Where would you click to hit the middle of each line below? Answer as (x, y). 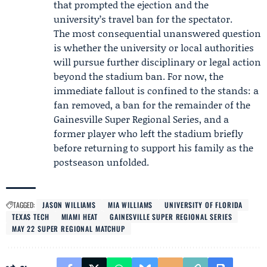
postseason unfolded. (101, 162)
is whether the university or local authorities (154, 47)
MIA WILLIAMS (131, 205)
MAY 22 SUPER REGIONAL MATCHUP (69, 229)
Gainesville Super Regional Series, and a (141, 119)
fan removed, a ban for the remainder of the (152, 105)
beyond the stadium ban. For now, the (139, 76)
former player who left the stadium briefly (148, 133)
